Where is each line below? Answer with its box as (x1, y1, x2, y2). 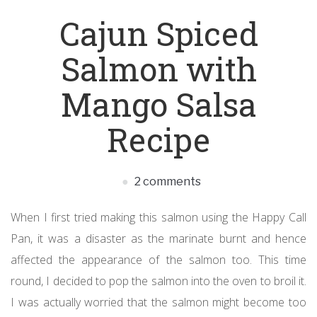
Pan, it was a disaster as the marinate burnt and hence (11, 231, 306, 247)
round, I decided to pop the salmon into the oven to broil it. (11, 273, 306, 289)
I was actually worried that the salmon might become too (11, 294, 306, 311)
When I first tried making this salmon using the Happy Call (11, 209, 306, 226)
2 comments (132, 175, 201, 189)
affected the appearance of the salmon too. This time (11, 252, 306, 268)
